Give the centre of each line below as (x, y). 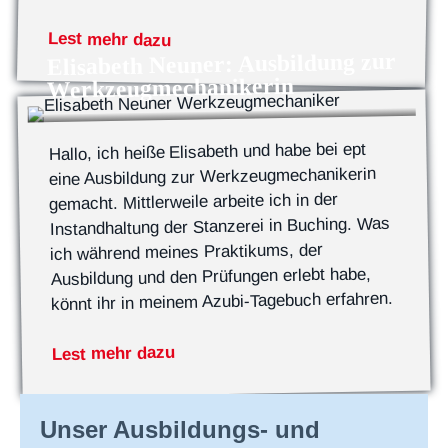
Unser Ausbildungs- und (180, 430)
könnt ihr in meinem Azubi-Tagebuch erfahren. (222, 302)
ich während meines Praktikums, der (187, 252)
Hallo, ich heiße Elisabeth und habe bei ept (207, 152)
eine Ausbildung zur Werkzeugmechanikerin (212, 177)
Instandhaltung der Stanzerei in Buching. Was (219, 227)
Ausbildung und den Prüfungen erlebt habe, (210, 277)
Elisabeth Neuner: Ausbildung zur (221, 64)
